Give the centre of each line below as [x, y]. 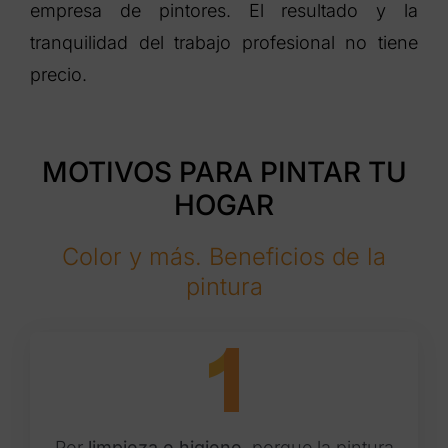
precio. [58, 74]
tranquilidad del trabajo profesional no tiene [224, 42]
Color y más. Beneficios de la [224, 257]
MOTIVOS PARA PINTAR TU [224, 172]
